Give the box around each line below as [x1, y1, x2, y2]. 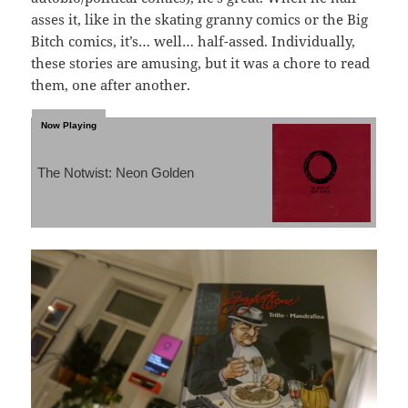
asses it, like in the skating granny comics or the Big [31, 9, 369, 28]
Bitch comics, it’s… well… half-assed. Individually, [31, 31, 356, 50]
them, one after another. [31, 75, 191, 94]
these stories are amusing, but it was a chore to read [31, 53, 371, 72]
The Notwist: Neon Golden [37, 164, 195, 180]
